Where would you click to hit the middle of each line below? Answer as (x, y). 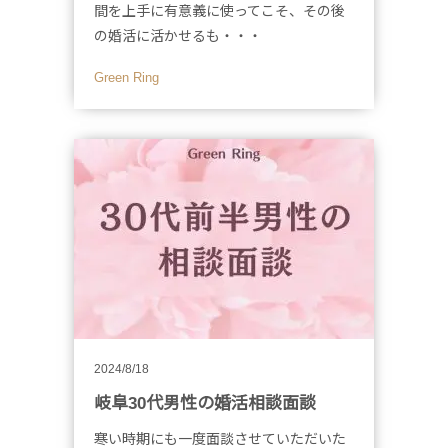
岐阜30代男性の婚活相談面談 (205, 403)
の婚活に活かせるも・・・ (178, 35)
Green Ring (133, 77)
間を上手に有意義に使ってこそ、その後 (219, 10)
